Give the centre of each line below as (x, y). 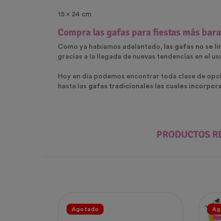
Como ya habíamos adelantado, (111, 47)
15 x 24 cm (74, 15)
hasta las (73, 87)
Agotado (85, 209)
